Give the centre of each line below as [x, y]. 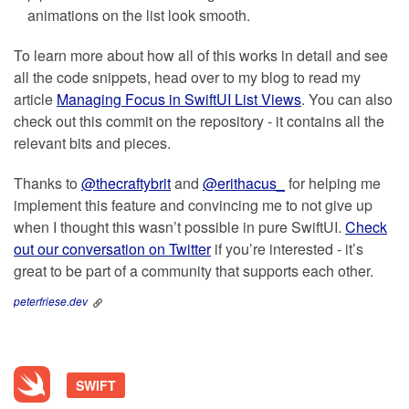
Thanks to [47, 184]
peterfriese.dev [51, 301]
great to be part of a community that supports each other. [194, 271]
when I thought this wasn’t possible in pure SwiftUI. [179, 227]
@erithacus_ [244, 184]
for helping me [333, 184]
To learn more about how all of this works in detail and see [201, 56]
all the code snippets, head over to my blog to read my [187, 78]
